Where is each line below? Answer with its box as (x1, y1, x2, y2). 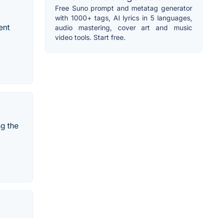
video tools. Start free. (55, 33, 126, 41)
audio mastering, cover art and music (55, 23, 192, 32)
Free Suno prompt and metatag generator (55, 3, 192, 12)
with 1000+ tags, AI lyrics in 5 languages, (55, 13, 192, 22)
